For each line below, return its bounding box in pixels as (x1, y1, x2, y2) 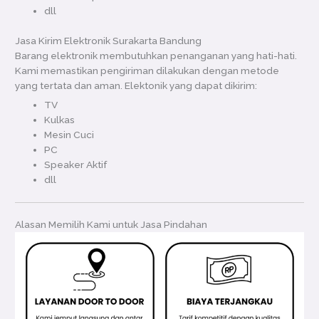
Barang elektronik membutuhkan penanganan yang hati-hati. (15, 49, 298, 61)
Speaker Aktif (44, 159, 108, 171)
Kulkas (44, 114, 75, 126)
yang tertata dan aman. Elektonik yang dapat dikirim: (15, 79, 258, 91)
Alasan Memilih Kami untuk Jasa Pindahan (15, 219, 208, 231)
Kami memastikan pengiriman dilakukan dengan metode (15, 64, 280, 76)
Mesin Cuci (44, 129, 95, 141)
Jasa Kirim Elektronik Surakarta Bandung (15, 34, 202, 46)
